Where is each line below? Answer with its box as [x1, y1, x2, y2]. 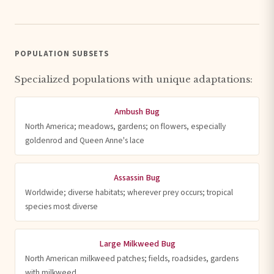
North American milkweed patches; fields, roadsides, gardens [25, 252, 239, 264]
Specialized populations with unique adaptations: [15, 73, 253, 85]
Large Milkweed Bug [98, 237, 176, 250]
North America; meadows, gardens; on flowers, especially [25, 120, 226, 132]
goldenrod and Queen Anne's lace [25, 134, 144, 146]
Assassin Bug [114, 171, 160, 184]
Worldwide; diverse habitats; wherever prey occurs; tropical [25, 186, 233, 198]
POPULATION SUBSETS [15, 48, 109, 59]
